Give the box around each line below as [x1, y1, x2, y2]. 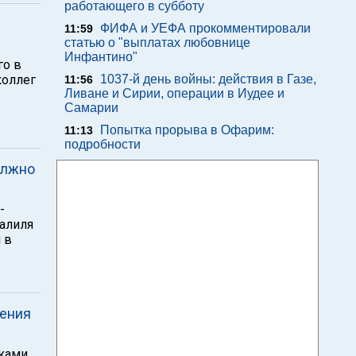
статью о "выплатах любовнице [64, 36, 250, 49]
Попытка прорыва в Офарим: [100, 123, 274, 137]
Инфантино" [64, 50, 137, 64]
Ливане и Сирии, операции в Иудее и [64, 87, 284, 100]
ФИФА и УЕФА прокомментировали [100, 21, 311, 35]
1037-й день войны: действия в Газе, [100, 72, 316, 86]
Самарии [64, 101, 118, 114]
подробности [64, 137, 141, 151]
